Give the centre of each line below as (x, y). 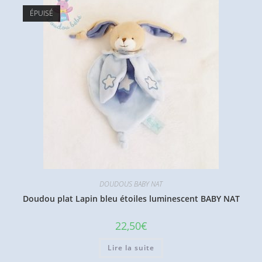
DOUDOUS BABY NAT (131, 184)
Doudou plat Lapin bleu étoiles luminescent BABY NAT (131, 198)
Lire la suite (131, 247)
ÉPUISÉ (41, 13)
